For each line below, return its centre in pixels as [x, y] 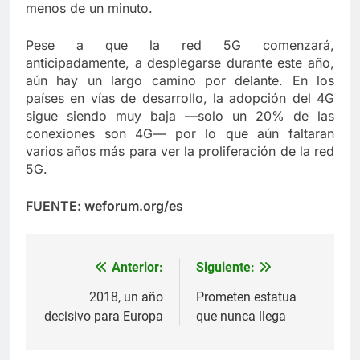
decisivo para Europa [104, 317]
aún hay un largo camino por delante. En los [180, 81]
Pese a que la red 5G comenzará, [180, 45]
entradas [79, 330]
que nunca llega [241, 317]
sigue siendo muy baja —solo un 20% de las [180, 116]
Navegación [92, 272]
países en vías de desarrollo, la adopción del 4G [180, 98]
